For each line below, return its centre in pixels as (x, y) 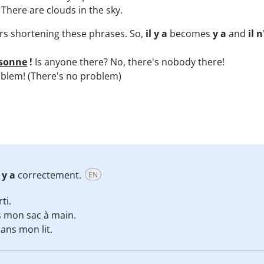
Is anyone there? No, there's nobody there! (128, 62)
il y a (156, 34)
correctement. (49, 175)
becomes (190, 34)
